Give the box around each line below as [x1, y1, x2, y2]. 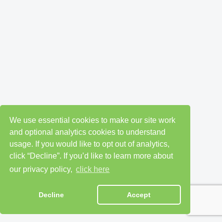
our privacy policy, [9, 165, 75, 174]
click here [76, 165, 110, 174]
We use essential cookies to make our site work [9, 115, 176, 124]
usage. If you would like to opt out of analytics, [9, 139, 170, 148]
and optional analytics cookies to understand [9, 127, 166, 136]
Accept [127, 191, 151, 199]
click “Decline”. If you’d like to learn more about [9, 151, 173, 160]
